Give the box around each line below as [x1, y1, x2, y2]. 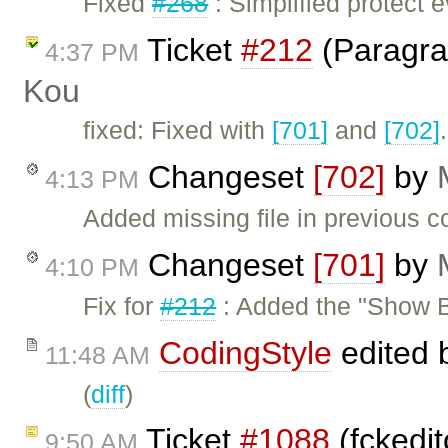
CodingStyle [159, 334, 332, 371]
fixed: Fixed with [83, 116, 273, 145]
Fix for [83, 291, 161, 320]
